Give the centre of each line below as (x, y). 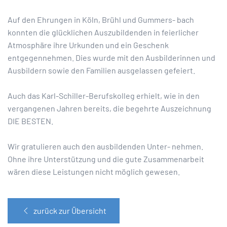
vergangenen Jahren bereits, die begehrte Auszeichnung (109, 108)
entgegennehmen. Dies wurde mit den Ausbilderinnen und (111, 58)
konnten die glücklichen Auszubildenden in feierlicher (103, 32)
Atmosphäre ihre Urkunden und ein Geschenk (88, 45)
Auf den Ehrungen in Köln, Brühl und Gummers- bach (101, 20)
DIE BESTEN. (30, 121)
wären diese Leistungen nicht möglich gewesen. (94, 172)
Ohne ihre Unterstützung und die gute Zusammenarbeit (106, 159)
